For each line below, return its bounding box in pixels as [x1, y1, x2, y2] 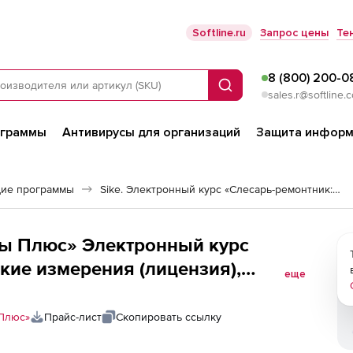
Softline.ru [192, 26, 246, 39]
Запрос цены [260, 26, 329, 39]
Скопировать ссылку [116, 310, 221, 323]
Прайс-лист [44, 310, 102, 323]
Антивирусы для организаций [62, 124, 240, 140]
